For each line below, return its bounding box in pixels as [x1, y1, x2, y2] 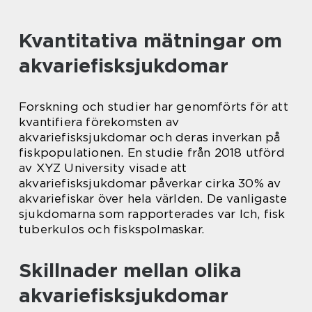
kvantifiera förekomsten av [19, 114, 180, 129]
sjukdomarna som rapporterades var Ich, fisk [19, 206, 286, 221]
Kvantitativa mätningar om [19, 28, 282, 52]
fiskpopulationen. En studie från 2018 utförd [19, 145, 285, 159]
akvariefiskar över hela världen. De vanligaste [19, 191, 288, 205]
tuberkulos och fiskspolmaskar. [19, 221, 204, 236]
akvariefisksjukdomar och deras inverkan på [19, 130, 281, 144]
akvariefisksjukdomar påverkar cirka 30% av [19, 175, 281, 190]
